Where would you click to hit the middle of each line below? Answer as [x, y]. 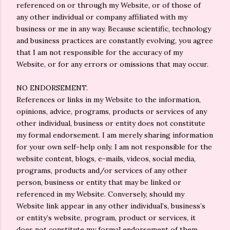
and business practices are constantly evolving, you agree [115, 41]
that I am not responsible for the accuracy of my [100, 52]
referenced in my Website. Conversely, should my [100, 194]
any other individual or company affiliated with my [102, 17]
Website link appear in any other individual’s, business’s [111, 206]
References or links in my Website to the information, [109, 100]
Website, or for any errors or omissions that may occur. [112, 64]
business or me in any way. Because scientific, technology [114, 29]
